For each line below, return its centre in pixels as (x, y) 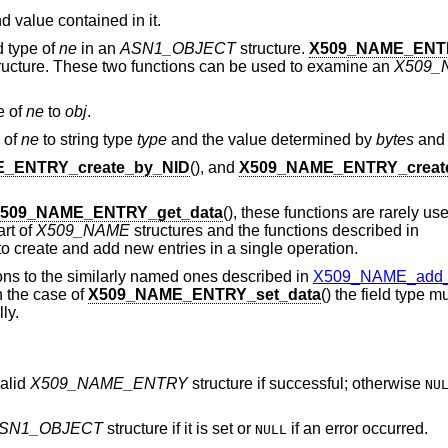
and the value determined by (271, 140)
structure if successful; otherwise (306, 383)
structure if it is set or (178, 429)
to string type (87, 140)
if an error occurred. (357, 429)
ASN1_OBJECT (177, 48)
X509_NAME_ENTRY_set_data (204, 294)
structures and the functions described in (274, 231)
